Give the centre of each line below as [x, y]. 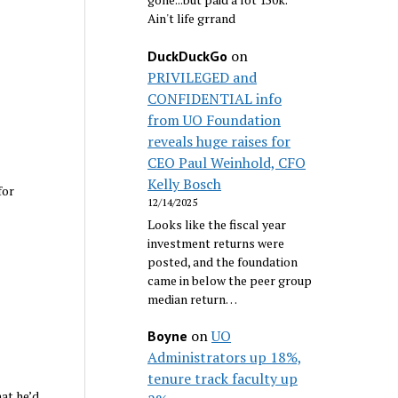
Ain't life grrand [192, 19]
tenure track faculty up [223, 379]
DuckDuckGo [188, 56]
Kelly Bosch [185, 183]
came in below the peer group [230, 280]
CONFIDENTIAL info [215, 98]
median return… [193, 298]
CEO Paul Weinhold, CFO [227, 162]
